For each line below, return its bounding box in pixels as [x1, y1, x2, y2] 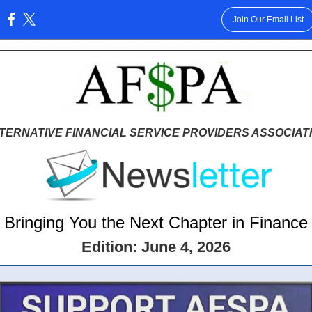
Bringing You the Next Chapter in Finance [4, 213, 308, 232]
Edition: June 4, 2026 [81, 238, 231, 256]
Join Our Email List [232, 15, 304, 24]
